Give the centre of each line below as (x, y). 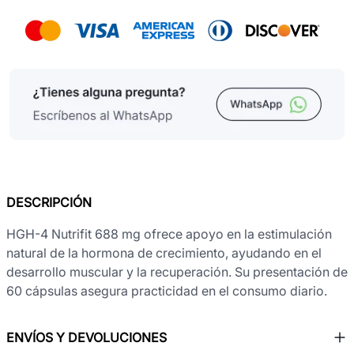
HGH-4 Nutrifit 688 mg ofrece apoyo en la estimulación (169, 233)
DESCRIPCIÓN (49, 202)
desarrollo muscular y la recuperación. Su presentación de (177, 271)
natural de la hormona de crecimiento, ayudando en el (164, 252)
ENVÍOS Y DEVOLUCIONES (87, 337)
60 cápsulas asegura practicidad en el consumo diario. (167, 290)
